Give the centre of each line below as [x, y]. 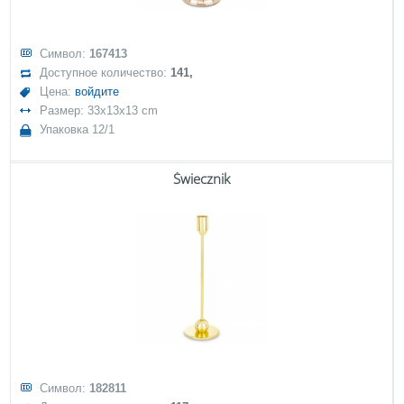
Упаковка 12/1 [78, 129]
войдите [97, 92]
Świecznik [202, 179]
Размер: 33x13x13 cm [99, 110]
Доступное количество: [106, 73]
